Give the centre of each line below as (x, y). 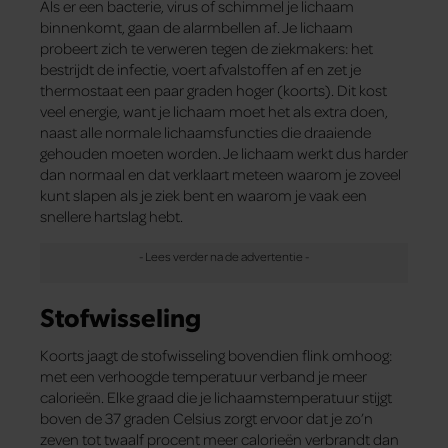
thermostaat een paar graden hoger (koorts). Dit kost (213, 90)
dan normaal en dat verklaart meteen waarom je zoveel (220, 174)
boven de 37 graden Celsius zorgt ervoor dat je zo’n (206, 417)
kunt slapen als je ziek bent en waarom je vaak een (203, 195)
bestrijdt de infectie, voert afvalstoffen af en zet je (200, 69)
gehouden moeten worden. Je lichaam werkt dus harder (224, 153)
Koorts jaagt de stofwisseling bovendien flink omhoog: (216, 354)
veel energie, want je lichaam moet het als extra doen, (214, 111)
